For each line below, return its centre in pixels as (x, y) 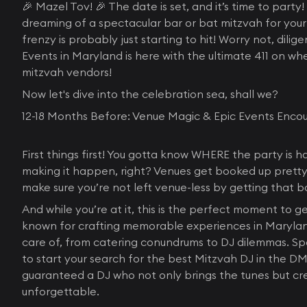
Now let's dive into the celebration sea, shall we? (150, 94)
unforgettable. (61, 291)
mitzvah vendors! (67, 72)
